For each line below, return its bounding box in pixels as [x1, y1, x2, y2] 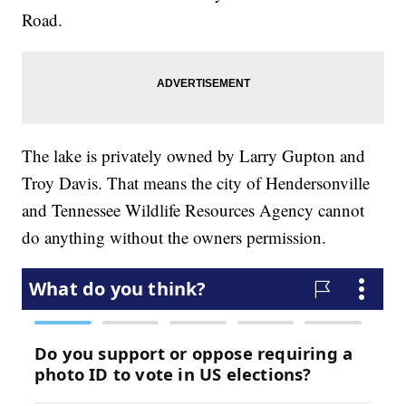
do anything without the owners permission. [22, 226, 327, 249]
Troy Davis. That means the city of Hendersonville [22, 171, 371, 195]
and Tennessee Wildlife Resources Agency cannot [22, 198, 365, 222]
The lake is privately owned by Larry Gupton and [22, 144, 366, 168]
